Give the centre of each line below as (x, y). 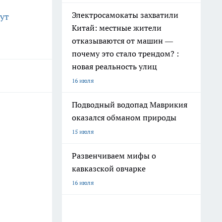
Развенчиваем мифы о (114, 156)
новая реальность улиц (114, 66)
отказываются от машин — (122, 41)
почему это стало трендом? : (125, 54)
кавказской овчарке (109, 168)
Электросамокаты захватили (125, 15)
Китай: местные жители (117, 28)
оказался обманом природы (124, 117)
